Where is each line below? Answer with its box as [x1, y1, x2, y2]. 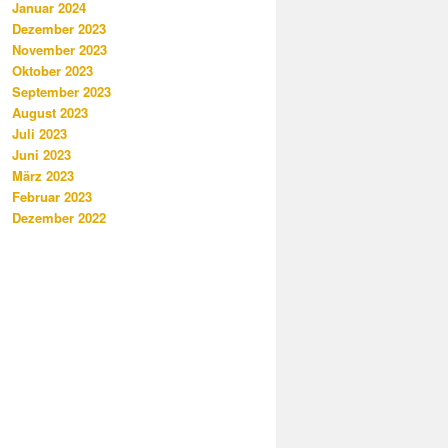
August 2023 [12, 102, 88, 122]
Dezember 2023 [12, 18, 106, 38]
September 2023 [12, 81, 111, 101]
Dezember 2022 [12, 207, 106, 227]
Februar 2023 [12, 186, 92, 206]
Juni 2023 [12, 144, 71, 164]
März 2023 [12, 165, 74, 185]
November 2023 [12, 39, 107, 59]
